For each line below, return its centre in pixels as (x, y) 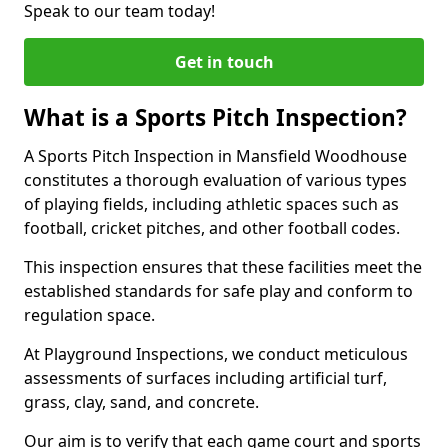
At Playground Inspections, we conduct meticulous (216, 354)
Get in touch (224, 62)
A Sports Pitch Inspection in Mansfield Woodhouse (215, 156)
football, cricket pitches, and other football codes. (214, 228)
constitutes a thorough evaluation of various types (215, 180)
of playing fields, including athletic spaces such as (211, 204)
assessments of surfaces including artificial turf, (205, 378)
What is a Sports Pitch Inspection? (215, 117)
